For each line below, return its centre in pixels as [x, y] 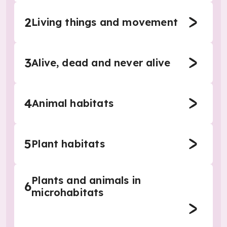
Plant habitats [68, 144]
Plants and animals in [86, 180]
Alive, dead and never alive [101, 63]
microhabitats [68, 192]
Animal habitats [73, 103]
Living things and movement [105, 22]
